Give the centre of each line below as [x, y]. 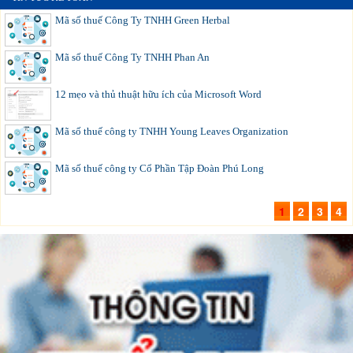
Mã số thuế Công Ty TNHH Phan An [132, 58]
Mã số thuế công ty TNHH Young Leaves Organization [172, 132]
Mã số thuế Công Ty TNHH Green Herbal [143, 20]
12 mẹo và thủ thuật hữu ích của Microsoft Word [158, 95]
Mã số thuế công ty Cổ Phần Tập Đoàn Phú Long [160, 169]
